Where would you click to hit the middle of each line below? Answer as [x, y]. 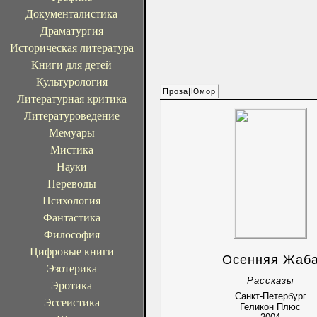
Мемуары [71, 133]
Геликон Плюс [270, 307]
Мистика [71, 150]
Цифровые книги [71, 252]
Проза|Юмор [189, 91]
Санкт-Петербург [270, 296]
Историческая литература [71, 48]
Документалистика [71, 14]
